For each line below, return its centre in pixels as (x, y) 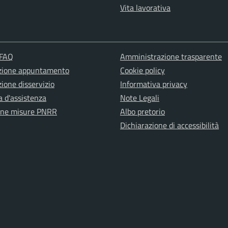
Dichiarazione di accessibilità (169, 125)
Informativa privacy (153, 84)
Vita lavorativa (145, 7)
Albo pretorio (142, 111)
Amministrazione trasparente (171, 56)
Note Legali (139, 97)
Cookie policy (142, 70)
